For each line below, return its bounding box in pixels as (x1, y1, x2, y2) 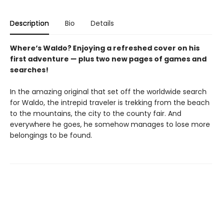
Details (91, 18, 114, 28)
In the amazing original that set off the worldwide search (10, 87, 207, 97)
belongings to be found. (10, 130, 92, 140)
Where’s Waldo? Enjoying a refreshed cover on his (10, 43, 200, 53)
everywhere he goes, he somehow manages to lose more (10, 119, 210, 129)
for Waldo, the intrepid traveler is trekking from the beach (10, 98, 210, 108)
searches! (10, 65, 49, 75)
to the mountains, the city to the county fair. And (10, 109, 181, 118)
